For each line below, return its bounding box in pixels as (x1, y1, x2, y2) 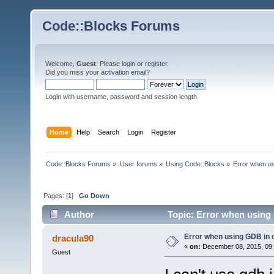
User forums (119, 160, 157, 168)
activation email (101, 68, 146, 76)
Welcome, (45, 60, 76, 67)
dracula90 (52, 233, 94, 244)
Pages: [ (43, 191, 68, 199)
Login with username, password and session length (45, 93, 197, 100)
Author (64, 209, 95, 220)
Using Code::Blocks (165, 160, 224, 168)
